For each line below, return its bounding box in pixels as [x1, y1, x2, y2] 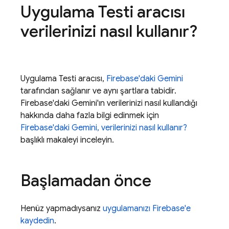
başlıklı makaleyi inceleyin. [20, 135, 114, 145]
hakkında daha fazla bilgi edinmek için [20, 110, 159, 121]
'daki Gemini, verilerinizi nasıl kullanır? [53, 123, 187, 133]
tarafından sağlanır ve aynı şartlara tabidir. [20, 86, 176, 96]
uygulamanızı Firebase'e [103, 203, 191, 214]
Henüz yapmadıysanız [20, 203, 103, 214]
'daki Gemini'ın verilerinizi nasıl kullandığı [53, 98, 197, 108]
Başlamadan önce [20, 170, 151, 191]
